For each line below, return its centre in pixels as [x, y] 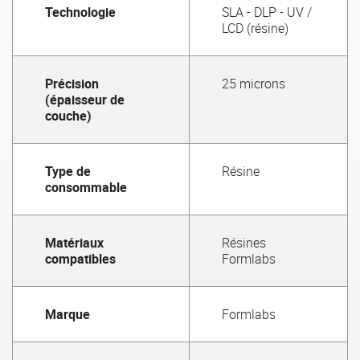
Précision [72, 83]
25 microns [254, 83]
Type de [68, 171]
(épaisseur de [85, 99]
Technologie [80, 12]
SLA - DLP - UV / [267, 12]
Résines [244, 242]
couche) [68, 115]
